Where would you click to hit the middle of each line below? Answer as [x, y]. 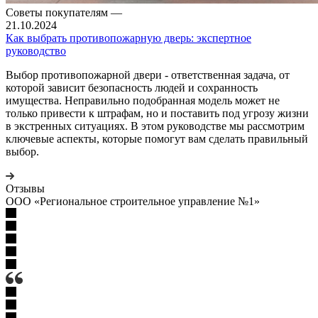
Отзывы [25, 188]
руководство [36, 50]
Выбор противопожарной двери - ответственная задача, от [148, 75]
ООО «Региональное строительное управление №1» [133, 201]
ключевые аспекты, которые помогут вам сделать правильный [157, 138]
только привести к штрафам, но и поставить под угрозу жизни [157, 113]
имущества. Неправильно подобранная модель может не [143, 100]
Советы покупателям [58, 12]
